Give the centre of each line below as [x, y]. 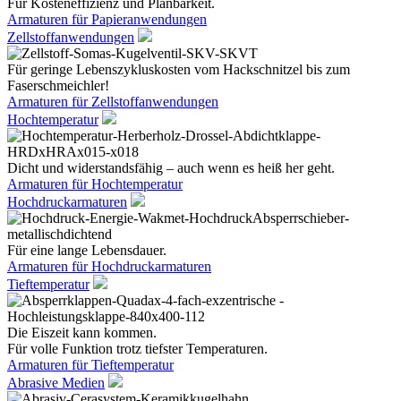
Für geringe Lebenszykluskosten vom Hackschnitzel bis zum [179, 69]
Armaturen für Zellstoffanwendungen [113, 102]
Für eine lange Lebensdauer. [87, 250]
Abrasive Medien [56, 383]
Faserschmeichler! [58, 85]
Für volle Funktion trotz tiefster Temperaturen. [137, 349]
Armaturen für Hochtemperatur [95, 184]
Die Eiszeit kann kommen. [82, 333]
